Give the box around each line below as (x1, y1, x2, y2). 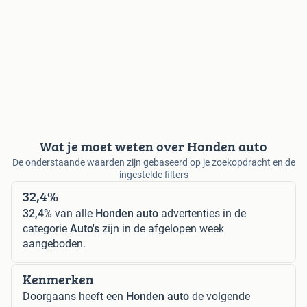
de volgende (189, 290, 250, 304)
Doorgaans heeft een (23, 290, 126, 304)
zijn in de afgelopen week (99, 222, 224, 236)
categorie (23, 222, 70, 236)
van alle (52, 207, 95, 221)
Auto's (70, 222, 99, 236)
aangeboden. (23, 237, 86, 251)
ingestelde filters (119, 169, 188, 181)
